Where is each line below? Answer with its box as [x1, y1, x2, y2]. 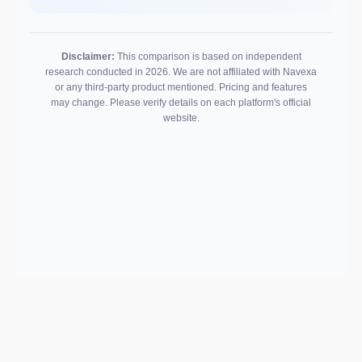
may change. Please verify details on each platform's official [51, 97, 311, 108]
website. [162, 112, 200, 124]
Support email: [212, 318, 271, 328]
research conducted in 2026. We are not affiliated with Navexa [45, 66, 317, 78]
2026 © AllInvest [82, 329, 158, 341]
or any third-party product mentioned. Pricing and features [55, 82, 307, 93]
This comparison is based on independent [114, 51, 301, 62]
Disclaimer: [61, 51, 115, 62]
